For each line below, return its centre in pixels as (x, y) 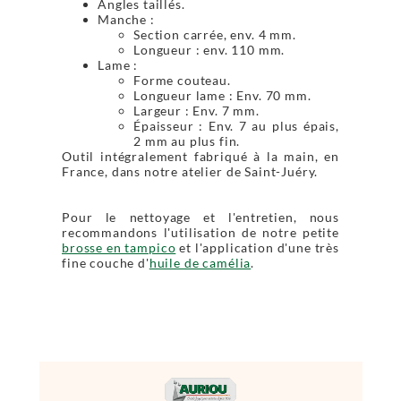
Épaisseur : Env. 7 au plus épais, (236, 125)
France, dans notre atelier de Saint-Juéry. (190, 171)
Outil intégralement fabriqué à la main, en (200, 156)
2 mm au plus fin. (187, 141)
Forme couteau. (182, 80)
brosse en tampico (119, 247)
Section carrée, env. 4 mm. (215, 34)
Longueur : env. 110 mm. (209, 49)
